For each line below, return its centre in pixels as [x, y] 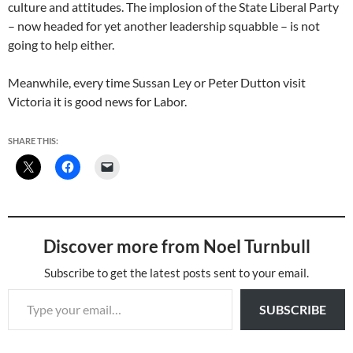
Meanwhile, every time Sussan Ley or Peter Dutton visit [157, 82]
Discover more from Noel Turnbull [176, 246]
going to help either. [61, 45]
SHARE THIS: [33, 141]
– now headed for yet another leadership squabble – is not [164, 26]
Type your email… [26, 288]
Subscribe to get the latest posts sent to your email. [176, 273]
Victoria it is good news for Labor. [97, 101]
